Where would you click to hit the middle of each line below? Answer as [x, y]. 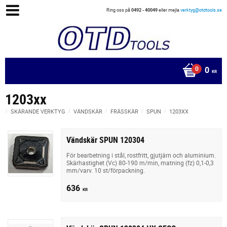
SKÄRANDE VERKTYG [38, 111]
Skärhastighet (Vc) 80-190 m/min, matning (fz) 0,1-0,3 [140, 162]
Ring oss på [119, 10]
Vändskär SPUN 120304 [105, 140]
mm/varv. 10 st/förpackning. [106, 170]
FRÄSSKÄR [124, 111]
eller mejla [169, 10]
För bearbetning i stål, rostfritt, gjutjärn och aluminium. [141, 155]
